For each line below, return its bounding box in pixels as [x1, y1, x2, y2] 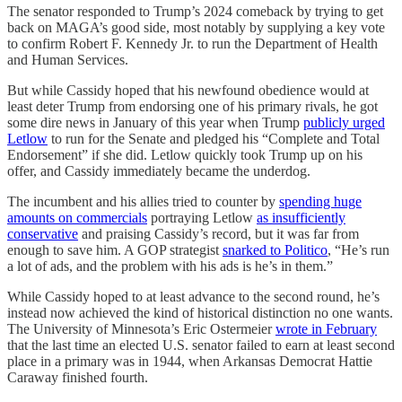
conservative [7, 226, 78, 242]
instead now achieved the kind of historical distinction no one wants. [7, 305, 393, 321]
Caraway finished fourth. [7, 370, 148, 386]
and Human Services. [7, 52, 128, 68]
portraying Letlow [147, 210, 257, 226]
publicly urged [303, 115, 385, 131]
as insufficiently [257, 210, 345, 226]
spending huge [279, 194, 362, 210]
